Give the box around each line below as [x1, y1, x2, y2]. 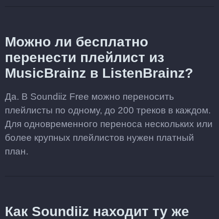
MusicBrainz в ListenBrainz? [5, 66, 193, 81]
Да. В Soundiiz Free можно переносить [5, 91, 174, 102]
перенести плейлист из [5, 50, 164, 65]
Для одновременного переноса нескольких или [5, 119, 213, 129]
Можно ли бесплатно [5, 34, 148, 49]
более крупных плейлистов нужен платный [5, 132, 194, 143]
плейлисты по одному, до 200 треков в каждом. [5, 105, 211, 115]
